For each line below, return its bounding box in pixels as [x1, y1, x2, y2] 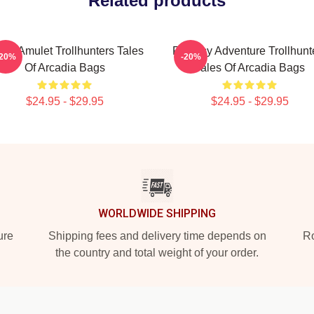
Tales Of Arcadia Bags [194, 62, 305, 74]
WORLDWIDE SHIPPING [98, 207, 216, 220]
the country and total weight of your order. [55, 247, 259, 259]
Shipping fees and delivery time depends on [48, 230, 266, 242]
